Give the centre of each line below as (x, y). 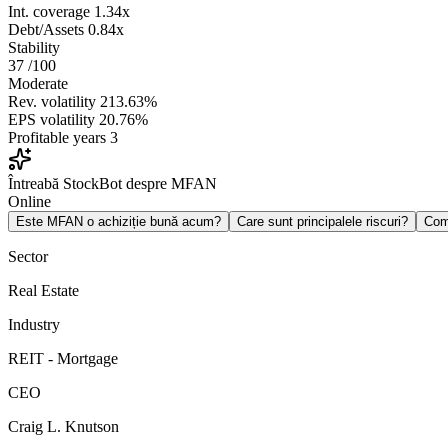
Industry (34, 325)
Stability (34, 48)
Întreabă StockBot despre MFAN (112, 184)
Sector (28, 257)
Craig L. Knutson (63, 427)
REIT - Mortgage (63, 359)
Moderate (38, 84)
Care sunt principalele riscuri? (322, 222)
